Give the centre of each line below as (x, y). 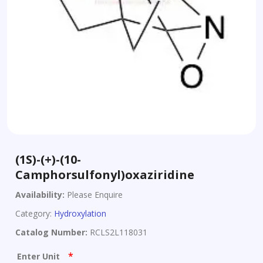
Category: (35, 213)
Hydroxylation (80, 213)
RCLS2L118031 (117, 232)
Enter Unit (40, 256)
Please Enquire (94, 194)
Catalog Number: (51, 232)
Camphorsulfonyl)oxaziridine (105, 174)
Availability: (40, 194)
